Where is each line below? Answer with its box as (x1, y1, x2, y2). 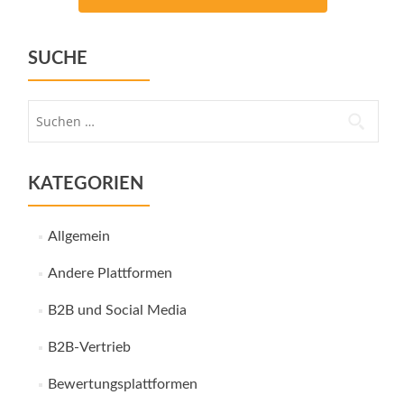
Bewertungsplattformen (47, 377, 197, 391)
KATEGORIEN (28, 175, 143, 193)
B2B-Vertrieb (47, 340, 131, 354)
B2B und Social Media (47, 303, 187, 317)
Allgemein (47, 229, 110, 243)
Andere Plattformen (47, 266, 172, 280)
